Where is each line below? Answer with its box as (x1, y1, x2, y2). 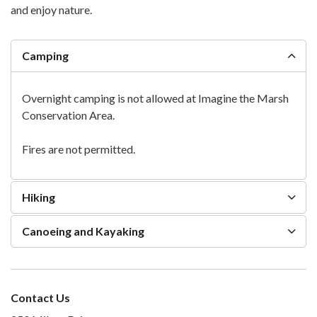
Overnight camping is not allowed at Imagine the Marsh (22, 91, 289, 105)
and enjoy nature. (11, 2, 92, 16)
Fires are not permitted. (22, 142, 135, 156)
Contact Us (11, 290, 70, 304)
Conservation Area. (22, 108, 115, 122)
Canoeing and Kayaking (22, 224, 144, 238)
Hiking (22, 190, 55, 204)
